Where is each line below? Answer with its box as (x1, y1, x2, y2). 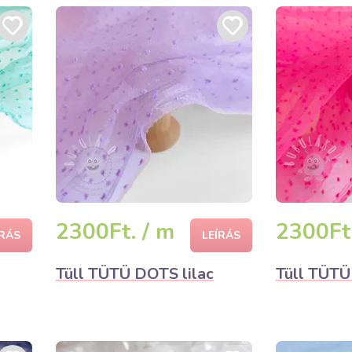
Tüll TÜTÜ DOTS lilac (56, 263, 214, 284)
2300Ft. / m (56, 217, 174, 247)
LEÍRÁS (202, 228, 240, 243)
